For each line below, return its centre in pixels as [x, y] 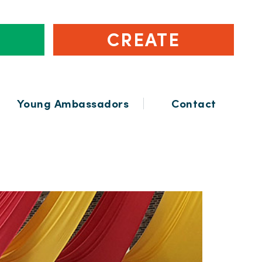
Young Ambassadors [73, 104]
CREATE [144, 40]
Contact [194, 104]
